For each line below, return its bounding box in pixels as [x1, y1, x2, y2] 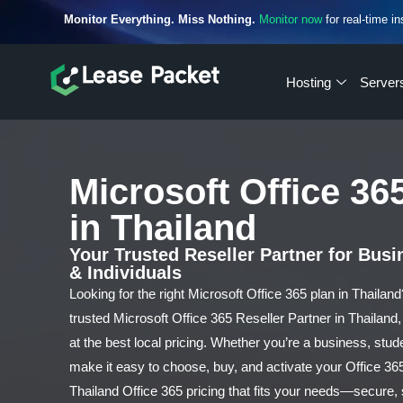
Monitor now [259, 13, 323, 26]
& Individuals [69, 263, 183, 282]
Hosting [285, 74, 331, 90]
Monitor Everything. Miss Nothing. [64, 13, 256, 26]
